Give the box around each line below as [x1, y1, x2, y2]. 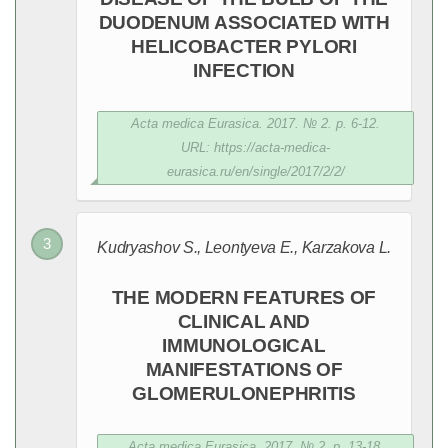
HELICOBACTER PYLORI [131, 36, 357, 57]
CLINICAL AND [177, 311, 311, 332]
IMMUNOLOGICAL [162, 335, 326, 356]
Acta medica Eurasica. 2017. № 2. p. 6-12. [131, 116, 380, 131]
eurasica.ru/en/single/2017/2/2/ [166, 164, 345, 179]
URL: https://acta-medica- [181, 140, 330, 155]
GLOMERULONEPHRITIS [132, 383, 356, 404]
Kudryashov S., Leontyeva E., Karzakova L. [97, 239, 391, 256]
